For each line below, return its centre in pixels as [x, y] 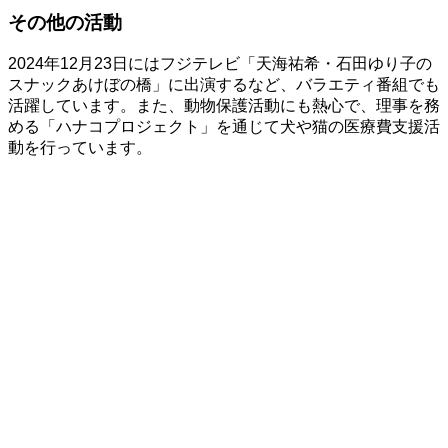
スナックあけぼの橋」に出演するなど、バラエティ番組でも [224, 85]
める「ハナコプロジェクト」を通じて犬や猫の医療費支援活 [224, 127]
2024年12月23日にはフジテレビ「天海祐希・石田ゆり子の [220, 64]
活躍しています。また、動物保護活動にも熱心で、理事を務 [224, 106]
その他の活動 [65, 22]
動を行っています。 [80, 148]
